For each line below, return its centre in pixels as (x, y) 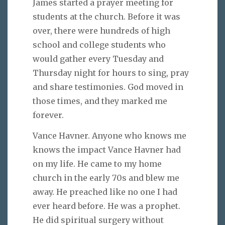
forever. (48, 115)
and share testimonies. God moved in (108, 87)
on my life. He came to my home (97, 163)
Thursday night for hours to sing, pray (111, 73)
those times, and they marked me (100, 101)
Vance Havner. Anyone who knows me (109, 135)
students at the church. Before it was (106, 17)
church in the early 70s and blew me (106, 178)
